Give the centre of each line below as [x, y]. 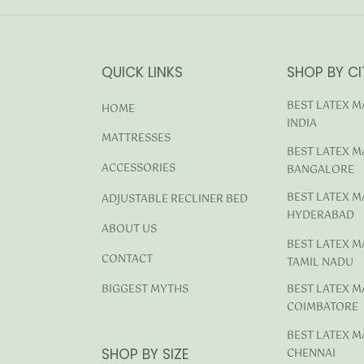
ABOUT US [129, 230]
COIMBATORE [323, 308]
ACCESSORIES [139, 169]
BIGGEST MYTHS [145, 290]
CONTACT [127, 260]
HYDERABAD [321, 216]
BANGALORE [321, 170]
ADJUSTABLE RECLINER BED [175, 199]
